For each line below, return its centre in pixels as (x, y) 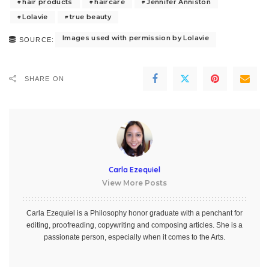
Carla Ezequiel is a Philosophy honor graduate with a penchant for (134, 213)
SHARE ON (44, 78)
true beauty (90, 17)
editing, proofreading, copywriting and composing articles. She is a (134, 225)
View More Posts (134, 183)
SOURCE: (37, 39)
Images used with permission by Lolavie (135, 38)
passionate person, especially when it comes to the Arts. (134, 237)
